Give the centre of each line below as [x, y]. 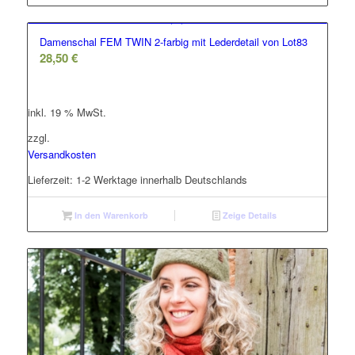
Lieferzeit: [52, 180]
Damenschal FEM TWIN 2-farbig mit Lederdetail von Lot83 [173, 41]
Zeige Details [248, 216]
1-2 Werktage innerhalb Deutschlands [161, 180]
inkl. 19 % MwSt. [67, 112]
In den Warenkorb [110, 216]
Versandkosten [61, 154]
